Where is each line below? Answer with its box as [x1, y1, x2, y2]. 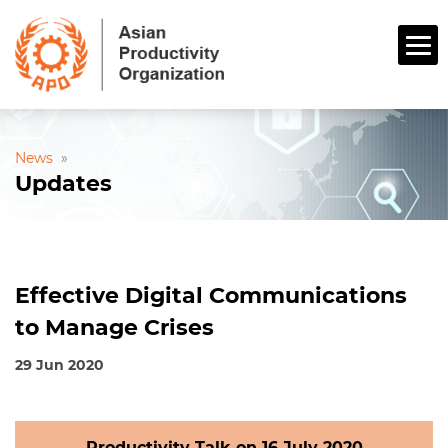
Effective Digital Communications [15, 282, 407, 310]
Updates [15, 170, 112, 198]
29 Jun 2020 [15, 356, 104, 375]
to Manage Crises [15, 314, 214, 342]
